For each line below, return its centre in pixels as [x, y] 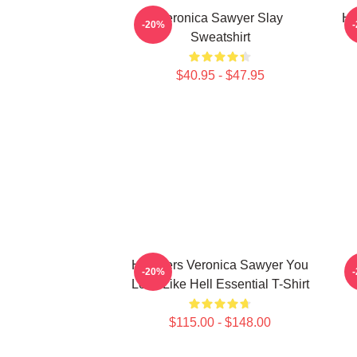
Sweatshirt [220, 37]
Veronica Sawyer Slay [220, 18]
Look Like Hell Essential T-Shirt [220, 284]
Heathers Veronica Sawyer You [220, 265]
